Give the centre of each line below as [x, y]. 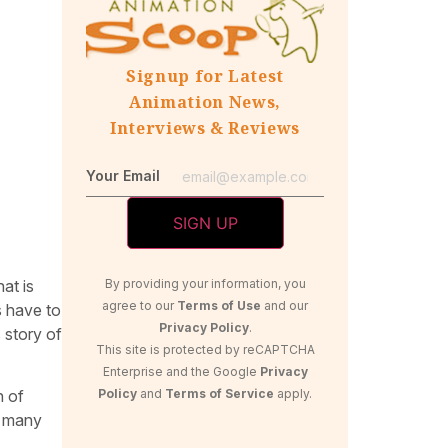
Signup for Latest [205, 76]
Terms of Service [219, 393]
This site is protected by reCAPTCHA [205, 349]
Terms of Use [219, 305]
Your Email [123, 176]
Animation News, [205, 102]
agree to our [139, 305]
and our [284, 305]
